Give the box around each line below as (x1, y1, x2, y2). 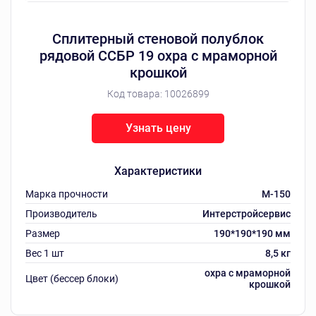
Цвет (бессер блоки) (25, 273, 119, 284)
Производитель (25, 208, 97, 219)
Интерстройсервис (202, 208, 291, 219)
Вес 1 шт (25, 248, 64, 259)
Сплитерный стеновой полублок (52, 30, 264, 47)
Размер (25, 228, 60, 239)
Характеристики (114, 164, 202, 178)
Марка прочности (25, 188, 108, 200)
